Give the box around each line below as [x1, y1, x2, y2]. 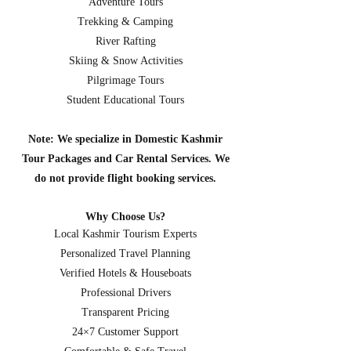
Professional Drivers [80, 287, 171, 299]
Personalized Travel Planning [60, 248, 190, 259]
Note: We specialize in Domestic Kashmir [28, 133, 223, 145]
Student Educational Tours [67, 94, 184, 106]
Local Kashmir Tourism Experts [54, 228, 197, 240]
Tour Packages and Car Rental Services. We [21, 153, 230, 165]
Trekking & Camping [78, 16, 173, 27]
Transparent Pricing [81, 306, 169, 318]
